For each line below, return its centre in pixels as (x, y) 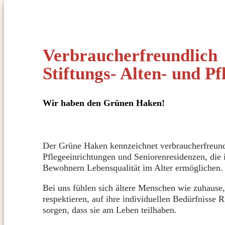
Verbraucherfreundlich (130, 55)
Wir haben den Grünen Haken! (103, 103)
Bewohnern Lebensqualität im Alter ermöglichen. (133, 168)
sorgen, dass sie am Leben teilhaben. (109, 210)
